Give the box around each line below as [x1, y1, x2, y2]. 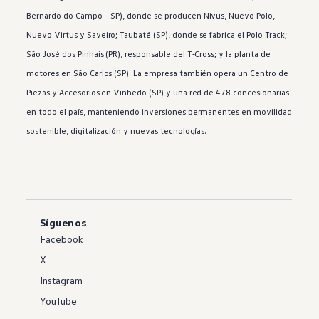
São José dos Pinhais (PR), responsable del [26, 48, 185, 60]
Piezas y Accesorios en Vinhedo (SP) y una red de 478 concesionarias [26, 87, 289, 98]
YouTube [39, 295, 78, 308]
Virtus [54, 29, 78, 41]
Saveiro [86, 29, 116, 41]
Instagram [39, 274, 83, 287]
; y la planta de [214, 48, 271, 60]
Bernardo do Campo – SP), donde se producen [26, 10, 202, 21]
